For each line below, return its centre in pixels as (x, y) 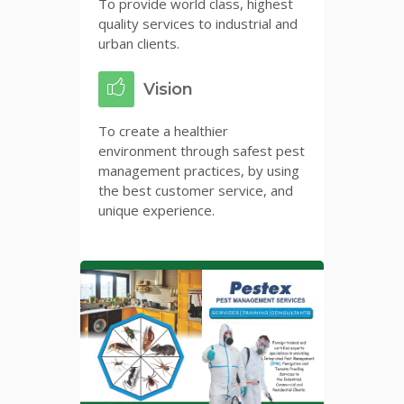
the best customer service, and (196, 190)
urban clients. (139, 43)
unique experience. (156, 210)
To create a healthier (163, 130)
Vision (168, 89)
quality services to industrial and (198, 23)
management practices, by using (199, 170)
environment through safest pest (202, 150)
